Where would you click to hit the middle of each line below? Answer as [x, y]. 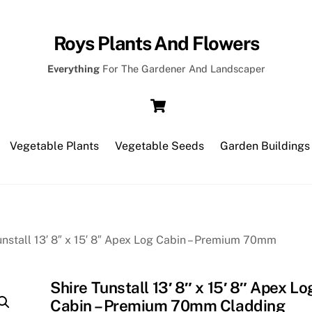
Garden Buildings [265, 146]
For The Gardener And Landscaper [182, 69]
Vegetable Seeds [159, 146]
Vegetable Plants [54, 146]
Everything [73, 69]
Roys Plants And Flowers [156, 43]
